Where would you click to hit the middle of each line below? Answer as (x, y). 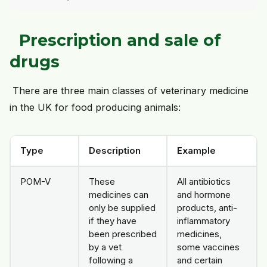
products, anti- (207, 208)
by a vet (105, 247)
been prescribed (123, 234)
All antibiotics (204, 182)
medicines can (119, 195)
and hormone (204, 195)
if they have (113, 221)
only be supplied (122, 208)
